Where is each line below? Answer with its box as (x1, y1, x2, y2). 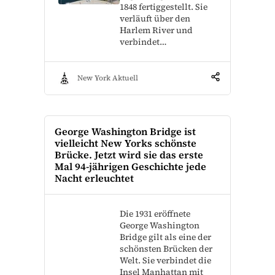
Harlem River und (120, 23, 193, 36)
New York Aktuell (77, 73, 138, 83)
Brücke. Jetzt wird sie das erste (55, 147, 203, 161)
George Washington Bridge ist (55, 124, 196, 138)
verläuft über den (120, 12, 190, 25)
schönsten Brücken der (120, 242, 212, 255)
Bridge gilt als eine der (120, 230, 211, 243)
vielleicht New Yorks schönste (55, 136, 196, 150)
